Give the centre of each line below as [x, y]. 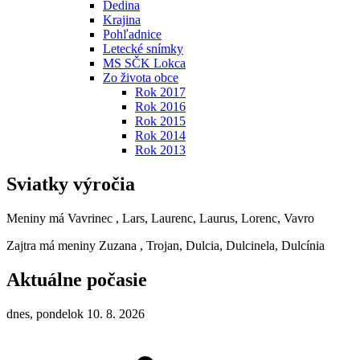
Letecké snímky [143, 49]
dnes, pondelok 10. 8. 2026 [76, 313]
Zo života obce [141, 78]
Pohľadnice [132, 35]
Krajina [122, 20]
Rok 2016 [160, 107]
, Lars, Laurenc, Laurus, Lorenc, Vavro [215, 219]
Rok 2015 [160, 121]
